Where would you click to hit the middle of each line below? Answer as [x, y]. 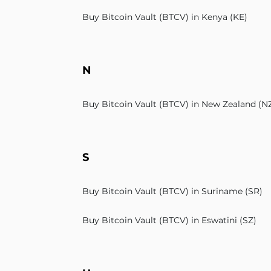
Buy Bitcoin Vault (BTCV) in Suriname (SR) [172, 191]
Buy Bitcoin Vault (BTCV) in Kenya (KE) [165, 17]
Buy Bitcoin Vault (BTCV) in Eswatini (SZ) [169, 220]
